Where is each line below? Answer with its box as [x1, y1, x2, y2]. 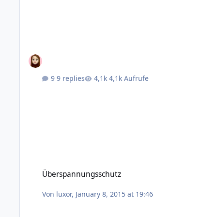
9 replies [57, 74, 85, 83]
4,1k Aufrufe [109, 74, 149, 83]
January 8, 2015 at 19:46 [76, 189, 154, 199]
